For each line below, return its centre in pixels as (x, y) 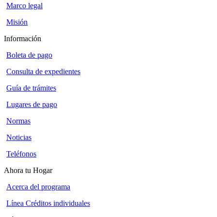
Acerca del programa (38, 187)
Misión (17, 22)
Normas (18, 121)
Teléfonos (21, 154)
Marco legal (24, 6)
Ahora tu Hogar (28, 170)
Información (23, 39)
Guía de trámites (31, 88)
